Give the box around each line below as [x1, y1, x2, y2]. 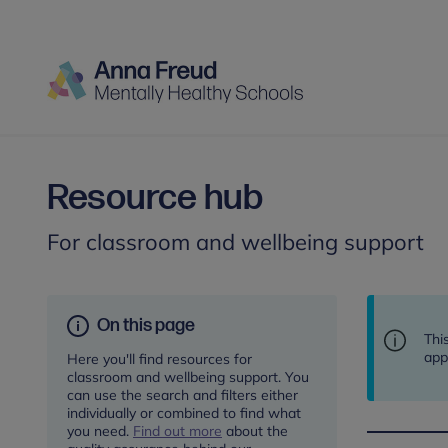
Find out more [133, 422, 222, 440]
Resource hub [47, 177, 263, 220]
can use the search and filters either [67, 386, 298, 404]
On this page [97, 315, 195, 336]
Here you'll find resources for [67, 350, 252, 368]
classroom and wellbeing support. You [67, 368, 309, 386]
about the [222, 422, 288, 440]
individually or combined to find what [67, 404, 301, 422]
